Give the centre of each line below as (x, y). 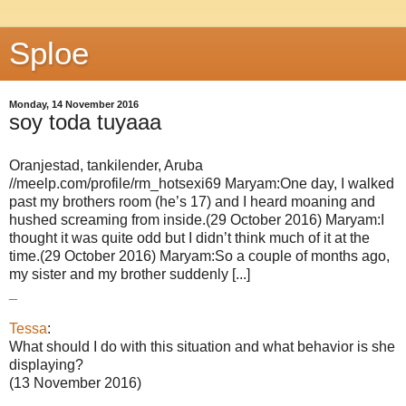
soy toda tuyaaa (85, 122)
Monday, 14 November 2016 (74, 104)
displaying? (46, 364)
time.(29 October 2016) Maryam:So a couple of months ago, (199, 256)
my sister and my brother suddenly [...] (130, 274)
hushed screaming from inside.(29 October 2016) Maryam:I (197, 219)
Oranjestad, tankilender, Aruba (106, 165)
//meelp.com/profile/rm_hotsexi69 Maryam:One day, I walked (202, 183)
